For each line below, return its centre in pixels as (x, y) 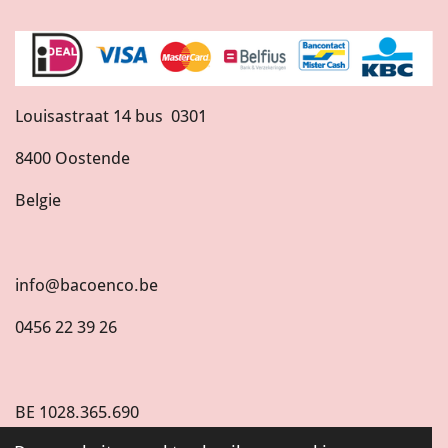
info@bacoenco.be (86, 285)
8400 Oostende (72, 158)
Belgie (40, 200)
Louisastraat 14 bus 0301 (111, 115)
